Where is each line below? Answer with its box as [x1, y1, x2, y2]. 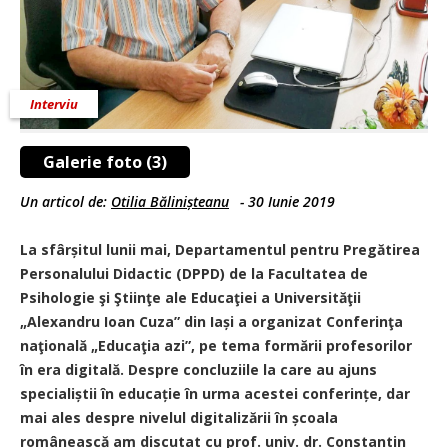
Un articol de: [20, 191, 111, 211]
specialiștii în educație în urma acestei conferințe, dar [20, 383, 410, 403]
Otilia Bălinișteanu [111, 191, 229, 211]
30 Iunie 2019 [248, 191, 335, 211]
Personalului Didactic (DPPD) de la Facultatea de [20, 263, 368, 283]
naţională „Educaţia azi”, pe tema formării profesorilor [20, 335, 412, 355]
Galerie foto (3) [43, 150, 167, 173]
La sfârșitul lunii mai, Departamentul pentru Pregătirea [20, 239, 420, 259]
